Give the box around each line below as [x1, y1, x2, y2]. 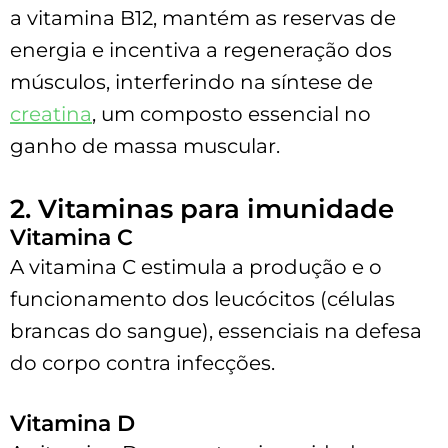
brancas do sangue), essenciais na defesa [10, 318, 422, 343]
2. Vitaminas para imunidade [10, 192, 394, 225]
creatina [10, 101, 92, 126]
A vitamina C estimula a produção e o [10, 254, 382, 279]
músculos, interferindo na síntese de [10, 69, 373, 94]
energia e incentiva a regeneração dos [10, 37, 392, 62]
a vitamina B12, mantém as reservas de [10, 5, 396, 30]
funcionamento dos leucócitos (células [10, 286, 395, 311]
